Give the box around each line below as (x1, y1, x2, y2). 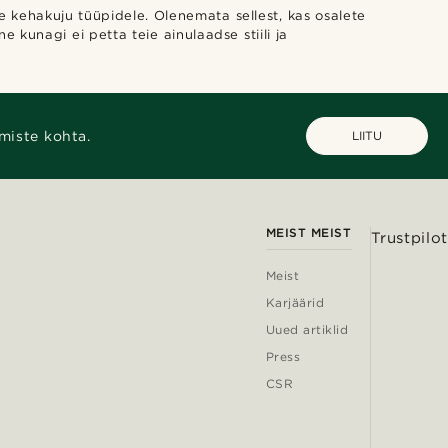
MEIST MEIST (265, 225, 352, 240)
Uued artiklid (265, 322, 349, 337)
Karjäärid (265, 295, 325, 310)
